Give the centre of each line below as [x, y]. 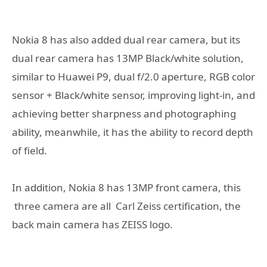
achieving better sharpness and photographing [124, 113]
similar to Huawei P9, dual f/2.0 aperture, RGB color [133, 76]
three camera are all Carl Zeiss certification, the [126, 206]
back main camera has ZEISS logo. [92, 225]
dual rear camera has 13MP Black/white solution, [128, 58]
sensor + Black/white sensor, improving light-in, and [133, 95]
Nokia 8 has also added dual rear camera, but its [126, 39]
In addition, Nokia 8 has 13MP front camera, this [126, 188]
